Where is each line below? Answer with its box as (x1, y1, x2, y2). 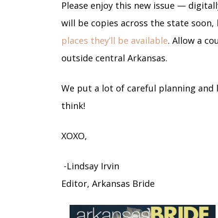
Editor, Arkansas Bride (61, 177, 155, 189)
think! (61, 99, 85, 111)
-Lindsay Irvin (61, 160, 119, 172)
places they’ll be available (61, 34, 168, 46)
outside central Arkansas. (61, 52, 167, 64)
